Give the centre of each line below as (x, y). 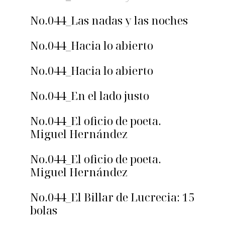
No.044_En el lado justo (90, 96)
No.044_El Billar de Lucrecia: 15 (112, 197)
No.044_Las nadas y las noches (109, 20)
